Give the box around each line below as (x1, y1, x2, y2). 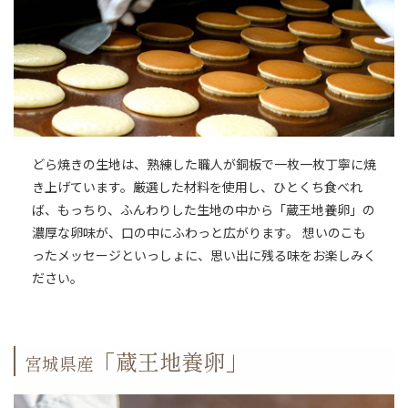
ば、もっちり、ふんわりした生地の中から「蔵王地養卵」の (32, 204, 375, 218)
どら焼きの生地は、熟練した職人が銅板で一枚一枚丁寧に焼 (32, 158, 376, 172)
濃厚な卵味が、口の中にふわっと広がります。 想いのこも (32, 227, 366, 240)
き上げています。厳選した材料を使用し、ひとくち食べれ (32, 181, 362, 195)
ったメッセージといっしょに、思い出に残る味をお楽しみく (32, 250, 376, 263)
